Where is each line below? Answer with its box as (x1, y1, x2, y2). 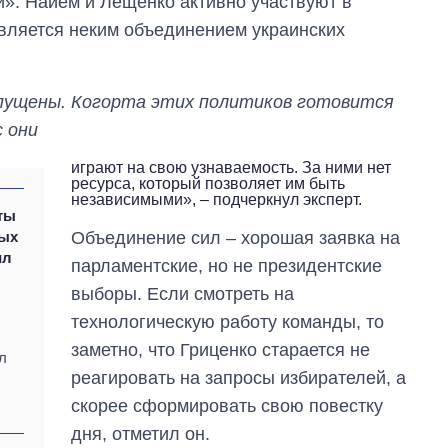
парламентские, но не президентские (71, 255, 383, 276)
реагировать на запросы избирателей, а (71, 367, 407, 388)
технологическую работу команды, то (71, 311, 385, 332)
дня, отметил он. (71, 423, 211, 444)
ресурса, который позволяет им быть (71, 174, 346, 192)
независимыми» (71, 190, 193, 208)
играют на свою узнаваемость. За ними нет (71, 158, 392, 176)
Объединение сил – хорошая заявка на (71, 227, 401, 248)
